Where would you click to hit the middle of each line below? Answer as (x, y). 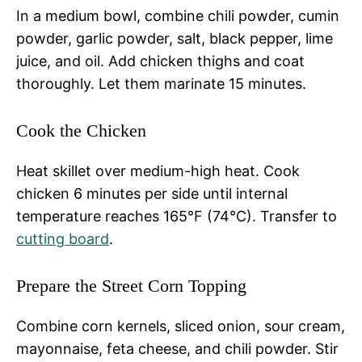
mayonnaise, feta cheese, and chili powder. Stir (177, 348)
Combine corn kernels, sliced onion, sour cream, (181, 326)
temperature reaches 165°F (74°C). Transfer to (177, 216)
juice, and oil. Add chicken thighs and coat (160, 61)
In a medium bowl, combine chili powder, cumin (178, 15)
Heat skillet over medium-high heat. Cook (158, 170)
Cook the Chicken (81, 130)
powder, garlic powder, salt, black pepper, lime (175, 38)
